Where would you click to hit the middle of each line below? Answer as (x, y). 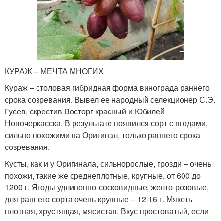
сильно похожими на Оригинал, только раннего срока (103, 135)
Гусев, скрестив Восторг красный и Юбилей (85, 111)
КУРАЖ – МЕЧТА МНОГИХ (54, 71)
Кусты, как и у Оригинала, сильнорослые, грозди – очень (108, 164)
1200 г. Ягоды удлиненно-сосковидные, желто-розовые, (107, 187)
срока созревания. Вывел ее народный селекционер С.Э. (110, 100)
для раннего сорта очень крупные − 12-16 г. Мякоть (99, 199)
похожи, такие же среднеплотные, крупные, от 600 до (103, 176)
